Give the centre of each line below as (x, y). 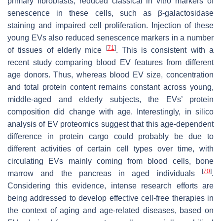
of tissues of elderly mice (57, 50)
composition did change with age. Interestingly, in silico (110, 111)
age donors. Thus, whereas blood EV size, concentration (110, 74)
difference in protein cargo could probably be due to (110, 136)
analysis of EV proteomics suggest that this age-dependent (110, 124)
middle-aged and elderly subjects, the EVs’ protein (110, 99)
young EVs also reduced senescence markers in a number (110, 37)
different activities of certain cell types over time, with (110, 148)
